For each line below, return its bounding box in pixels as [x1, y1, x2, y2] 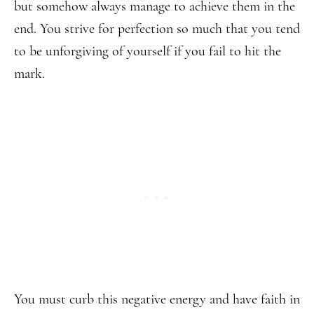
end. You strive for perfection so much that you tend [14, 20, 300, 37]
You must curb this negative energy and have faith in [14, 291, 300, 308]
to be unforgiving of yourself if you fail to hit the [14, 43, 281, 60]
